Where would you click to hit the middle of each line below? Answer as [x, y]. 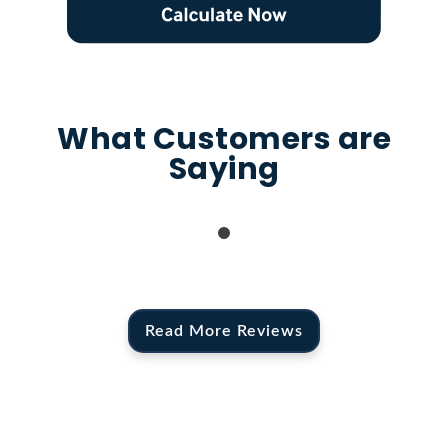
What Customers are [224, 138]
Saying [224, 168]
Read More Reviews [224, 330]
